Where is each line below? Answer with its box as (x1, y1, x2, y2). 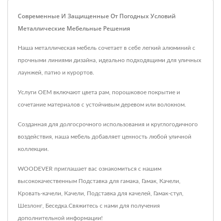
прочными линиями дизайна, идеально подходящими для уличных (18, 57, 201, 64)
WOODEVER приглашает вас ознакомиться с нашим (18, 166, 161, 172)
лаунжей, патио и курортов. (18, 70, 94, 76)
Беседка (45, 203, 67, 209)
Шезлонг (18, 203, 42, 209)
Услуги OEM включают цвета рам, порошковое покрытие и (18, 89, 180, 96)
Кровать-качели (18, 190, 61, 197)
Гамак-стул (153, 190, 182, 197)
